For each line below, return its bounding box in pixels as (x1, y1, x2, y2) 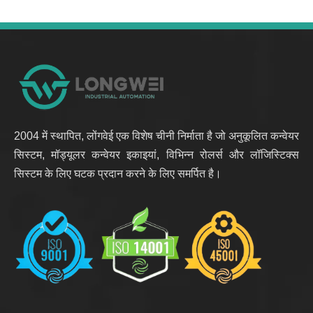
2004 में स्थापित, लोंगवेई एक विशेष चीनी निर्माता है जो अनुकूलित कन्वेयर (14, 129, 299, 142)
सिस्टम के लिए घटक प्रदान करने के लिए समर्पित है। (14, 167, 221, 180)
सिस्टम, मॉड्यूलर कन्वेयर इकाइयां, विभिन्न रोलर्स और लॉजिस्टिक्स (14, 148, 299, 161)
